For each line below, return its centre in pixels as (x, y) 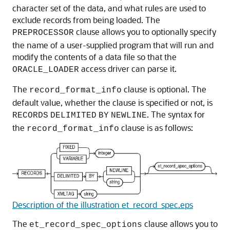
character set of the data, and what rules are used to (109, 8)
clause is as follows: (156, 127)
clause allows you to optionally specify (145, 31)
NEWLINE (129, 115)
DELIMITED (73, 115)
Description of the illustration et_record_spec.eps (103, 205)
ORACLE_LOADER (46, 70)
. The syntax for (176, 114)
